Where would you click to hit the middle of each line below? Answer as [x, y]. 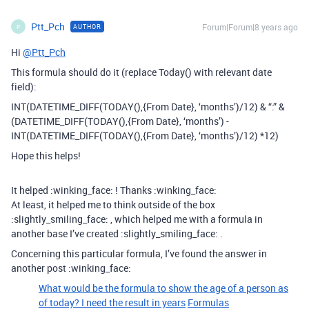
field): [24, 87]
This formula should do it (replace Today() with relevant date [141, 72]
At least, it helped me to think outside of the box [113, 205]
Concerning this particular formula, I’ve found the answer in [139, 253]
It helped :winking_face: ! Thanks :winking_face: [114, 190]
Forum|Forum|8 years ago [250, 27]
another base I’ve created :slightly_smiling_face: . [117, 233]
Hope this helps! [46, 156]
